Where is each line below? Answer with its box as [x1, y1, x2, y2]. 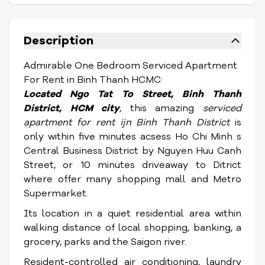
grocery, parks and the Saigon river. [24, 235, 186, 248]
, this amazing [119, 102, 203, 115]
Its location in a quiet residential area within [24, 207, 241, 220]
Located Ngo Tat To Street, [24, 88, 182, 101]
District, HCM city [24, 102, 120, 115]
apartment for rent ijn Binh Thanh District [24, 116, 230, 129]
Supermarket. [24, 187, 88, 200]
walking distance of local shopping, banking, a [24, 221, 241, 234]
